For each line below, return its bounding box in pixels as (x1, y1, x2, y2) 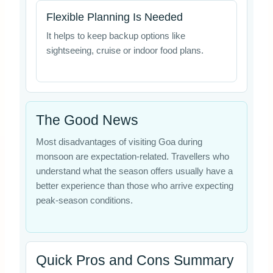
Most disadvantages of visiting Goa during (35, 137, 202, 147)
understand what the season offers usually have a (35, 166, 233, 177)
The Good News (35, 112, 138, 129)
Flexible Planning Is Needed (46, 11, 183, 24)
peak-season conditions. (35, 196, 133, 206)
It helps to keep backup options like (46, 31, 185, 41)
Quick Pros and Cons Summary (35, 252, 234, 268)
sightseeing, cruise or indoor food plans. (46, 46, 204, 56)
